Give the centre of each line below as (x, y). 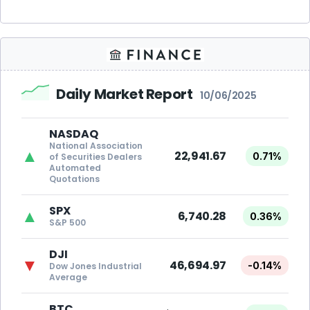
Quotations (74, 179)
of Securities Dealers (95, 157)
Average (68, 277)
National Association (96, 146)
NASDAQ (74, 134)
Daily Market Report (128, 94)
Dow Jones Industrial (95, 266)
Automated (75, 168)
